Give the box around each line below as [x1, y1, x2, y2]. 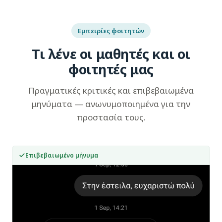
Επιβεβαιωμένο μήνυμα [25, 151, 99, 160]
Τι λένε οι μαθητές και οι [32, 45, 190, 63]
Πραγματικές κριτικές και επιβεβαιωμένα [28, 85, 194, 96]
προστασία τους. [76, 111, 146, 123]
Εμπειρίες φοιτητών [78, 26, 144, 35]
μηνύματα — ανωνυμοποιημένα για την [32, 98, 190, 110]
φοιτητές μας [68, 60, 154, 78]
